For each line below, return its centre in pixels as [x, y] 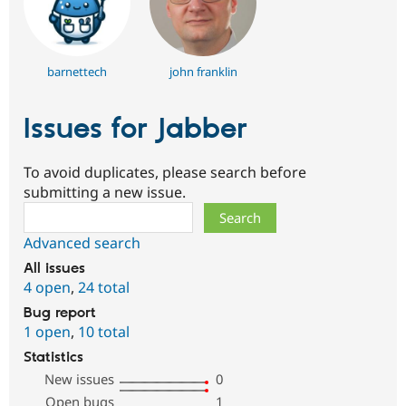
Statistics [53, 358]
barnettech [77, 71]
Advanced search [82, 243]
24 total [104, 288]
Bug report [60, 314]
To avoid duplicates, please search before [165, 173]
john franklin [203, 71]
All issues [54, 269]
